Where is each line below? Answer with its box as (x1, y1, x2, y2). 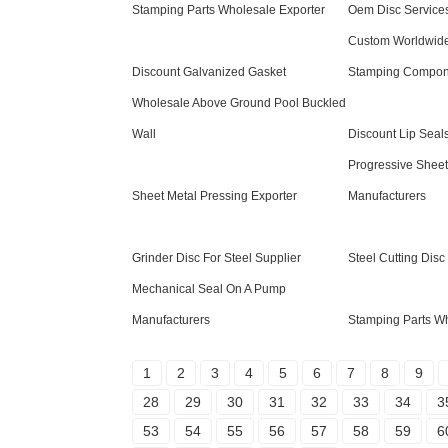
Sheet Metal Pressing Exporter (132, 189, 297, 204)
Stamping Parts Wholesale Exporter (132, 3, 325, 18)
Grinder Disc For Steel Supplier (132, 251, 301, 266)
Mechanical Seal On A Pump (132, 282, 286, 297)
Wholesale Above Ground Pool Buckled (132, 96, 346, 111)
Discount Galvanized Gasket (132, 65, 286, 80)
